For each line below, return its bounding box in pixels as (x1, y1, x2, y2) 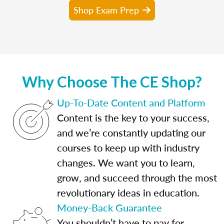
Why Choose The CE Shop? (22, 72, 202, 90)
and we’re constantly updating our (57, 125, 205, 139)
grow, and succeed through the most (57, 170, 217, 184)
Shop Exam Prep (73, 3, 139, 16)
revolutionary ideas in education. (57, 185, 199, 199)
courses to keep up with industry (57, 140, 199, 154)
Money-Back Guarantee (57, 200, 162, 214)
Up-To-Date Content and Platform (57, 95, 205, 109)
